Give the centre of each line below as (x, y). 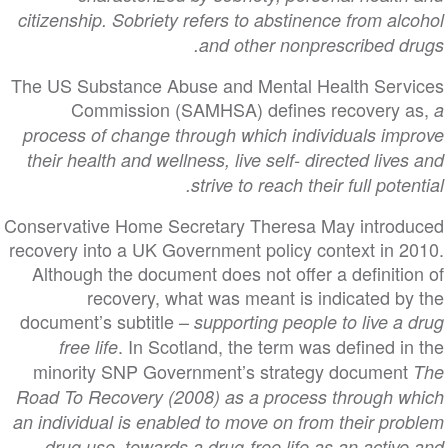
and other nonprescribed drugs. (322, 44)
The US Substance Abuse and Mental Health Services (228, 85)
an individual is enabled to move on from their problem (229, 421)
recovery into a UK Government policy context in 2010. (227, 249)
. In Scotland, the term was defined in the (281, 346)
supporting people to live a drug (317, 321)
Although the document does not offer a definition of (238, 273)
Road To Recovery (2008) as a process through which (230, 396)
